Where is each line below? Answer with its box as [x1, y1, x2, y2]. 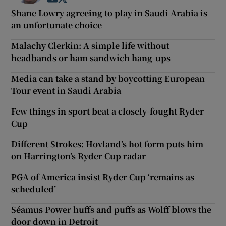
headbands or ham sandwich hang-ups [11, 51, 171, 64]
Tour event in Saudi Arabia [11, 84, 122, 96]
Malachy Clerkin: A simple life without [11, 39, 170, 51]
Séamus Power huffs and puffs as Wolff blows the [11, 203, 212, 215]
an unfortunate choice [11, 19, 102, 31]
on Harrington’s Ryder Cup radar [11, 150, 146, 162]
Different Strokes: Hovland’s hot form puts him [11, 138, 204, 150]
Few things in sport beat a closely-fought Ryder [11, 105, 204, 117]
